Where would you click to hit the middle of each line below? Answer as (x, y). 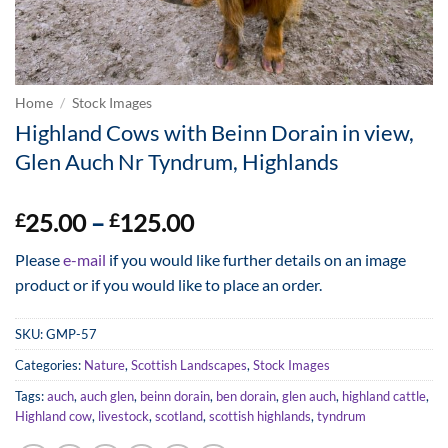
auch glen (107, 395)
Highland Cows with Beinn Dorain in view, (214, 132)
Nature (104, 364)
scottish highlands (260, 415)
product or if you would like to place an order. (168, 285)
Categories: (49, 364)
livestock (123, 415)
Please (39, 260)
